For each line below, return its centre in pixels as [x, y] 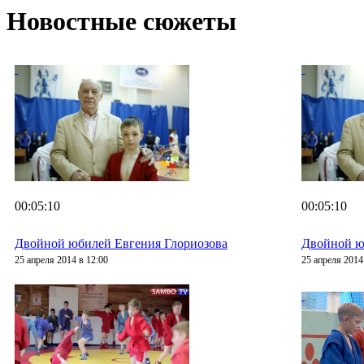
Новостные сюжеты [121, 21]
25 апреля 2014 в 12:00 [61, 260]
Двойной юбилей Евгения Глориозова [121, 244]
